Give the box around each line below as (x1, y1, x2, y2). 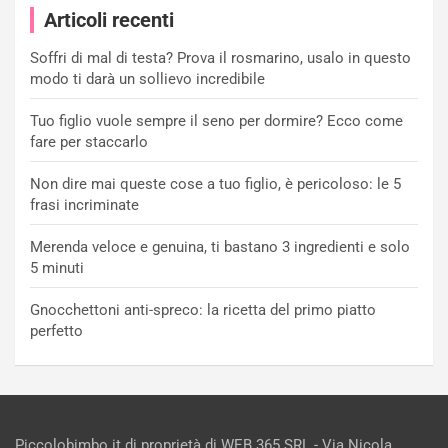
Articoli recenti (44, 8, 174, 33)
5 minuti (30, 259, 84, 278)
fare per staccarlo (30, 133, 148, 152)
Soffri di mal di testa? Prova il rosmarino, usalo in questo (30, 49, 411, 68)
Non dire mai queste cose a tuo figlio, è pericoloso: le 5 (30, 175, 401, 194)
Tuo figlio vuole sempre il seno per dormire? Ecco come (30, 112, 403, 131)
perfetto (30, 322, 83, 341)
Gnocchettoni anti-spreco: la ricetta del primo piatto (30, 301, 376, 320)
